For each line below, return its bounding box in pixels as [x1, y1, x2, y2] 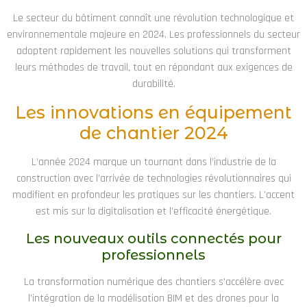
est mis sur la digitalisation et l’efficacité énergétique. [36, 204, 271, 219]
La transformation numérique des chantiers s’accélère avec [23, 274, 284, 289]
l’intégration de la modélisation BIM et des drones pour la [28, 291, 279, 306]
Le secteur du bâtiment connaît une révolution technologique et [13, 10, 294, 25]
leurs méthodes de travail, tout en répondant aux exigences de [14, 60, 293, 75]
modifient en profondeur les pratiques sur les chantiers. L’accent [12, 188, 295, 203]
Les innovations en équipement [15, 102, 292, 123]
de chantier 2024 [79, 123, 228, 144]
